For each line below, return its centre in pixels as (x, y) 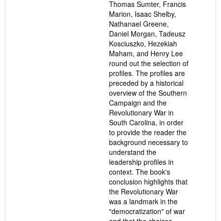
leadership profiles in (141, 162)
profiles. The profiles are (147, 73)
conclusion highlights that (148, 182)
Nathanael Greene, (139, 24)
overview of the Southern (148, 93)
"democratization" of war (147, 211)
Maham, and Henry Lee (146, 54)
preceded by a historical (146, 83)
